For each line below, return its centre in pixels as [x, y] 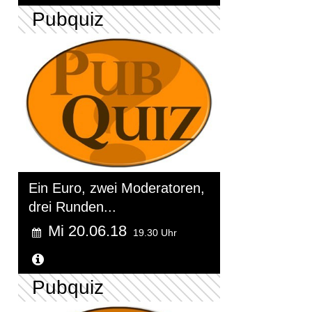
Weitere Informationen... [123, 260]
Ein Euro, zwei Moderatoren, [117, 188]
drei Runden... [72, 207]
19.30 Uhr [155, 233]
